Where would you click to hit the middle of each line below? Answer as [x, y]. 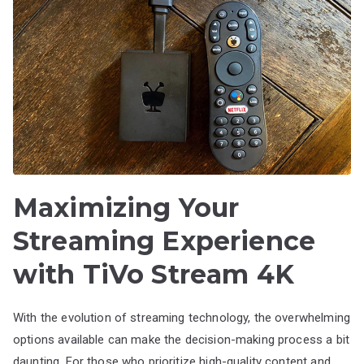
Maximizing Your [126, 207]
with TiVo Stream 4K [154, 274]
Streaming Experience [164, 240]
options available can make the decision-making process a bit [181, 339]
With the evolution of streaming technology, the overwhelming [182, 317]
